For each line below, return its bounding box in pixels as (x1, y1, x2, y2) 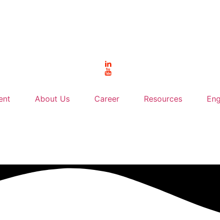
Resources (144, 93, 182, 104)
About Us (35, 93, 70, 104)
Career (94, 93, 119, 104)
